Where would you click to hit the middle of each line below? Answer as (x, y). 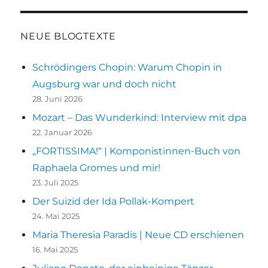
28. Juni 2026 (58, 99)
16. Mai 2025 (55, 250)
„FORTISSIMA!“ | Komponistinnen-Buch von (137, 151)
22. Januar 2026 (63, 133)
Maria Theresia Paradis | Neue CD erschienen (138, 235)
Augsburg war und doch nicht (105, 84)
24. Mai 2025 (56, 216)
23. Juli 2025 (56, 183)
